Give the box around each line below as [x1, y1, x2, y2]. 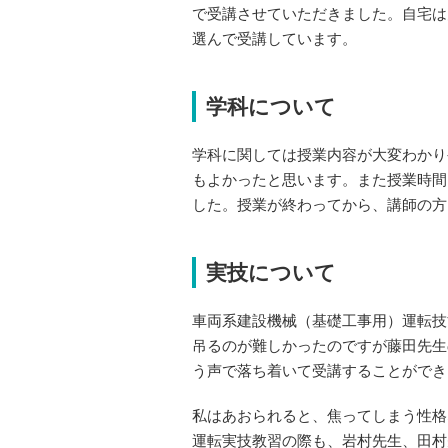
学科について [206, 95, 336, 118]
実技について [206, 261, 336, 284]
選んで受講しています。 [192, 30, 357, 47]
